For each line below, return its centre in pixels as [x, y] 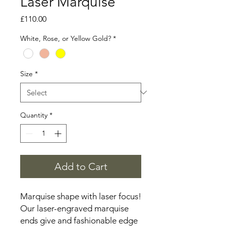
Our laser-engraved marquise [74, 208]
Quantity [34, 115]
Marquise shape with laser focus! [81, 196]
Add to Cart [81, 166]
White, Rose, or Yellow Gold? [66, 38]
